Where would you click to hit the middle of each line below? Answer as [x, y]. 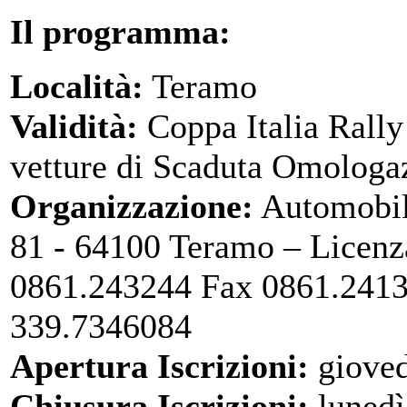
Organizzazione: [132, 207]
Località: [77, 87]
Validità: [74, 127]
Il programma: [120, 32]
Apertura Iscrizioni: [159, 367]
